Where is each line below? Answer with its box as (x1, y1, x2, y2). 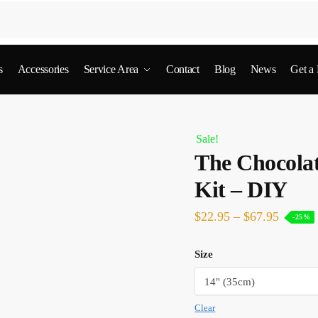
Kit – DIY (194, 177, 287, 202)
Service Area (83, 63, 138, 75)
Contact (165, 63, 199, 75)
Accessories (17, 63, 69, 75)
